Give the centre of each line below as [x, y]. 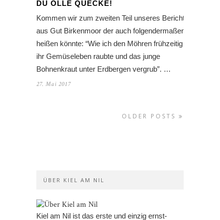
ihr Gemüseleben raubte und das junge [98, 56]
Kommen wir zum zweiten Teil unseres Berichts [112, 18]
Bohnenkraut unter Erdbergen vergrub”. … [104, 69]
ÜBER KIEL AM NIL [74, 180]
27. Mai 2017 [54, 84]
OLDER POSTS [150, 116]
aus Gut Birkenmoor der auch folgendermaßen [111, 31]
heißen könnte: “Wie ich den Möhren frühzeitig [110, 44]
